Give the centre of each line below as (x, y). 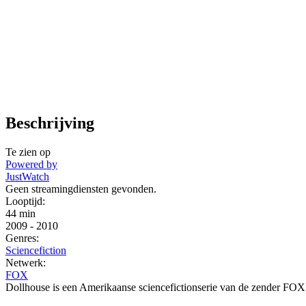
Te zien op (28, 152)
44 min (20, 213)
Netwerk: (26, 262)
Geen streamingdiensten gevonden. (81, 189)
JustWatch (27, 176)
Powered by (31, 164)
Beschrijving (50, 123)
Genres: (22, 238)
